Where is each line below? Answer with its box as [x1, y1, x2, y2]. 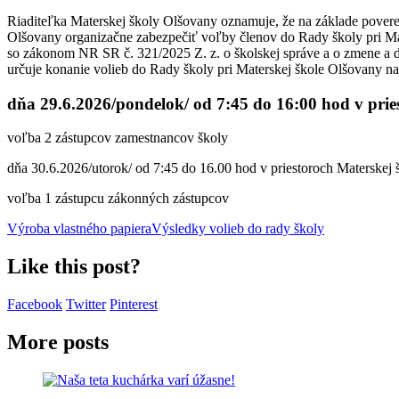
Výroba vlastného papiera [7, 221, 151, 237]
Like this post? [7, 255, 141, 279]
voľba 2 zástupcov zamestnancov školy [7, 130, 228, 146]
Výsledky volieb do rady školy [151, 221, 324, 237]
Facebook [7, 297, 62, 313]
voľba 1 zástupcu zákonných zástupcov [7, 191, 229, 207]
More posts [7, 330, 109, 354]
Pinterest [110, 297, 158, 313]
